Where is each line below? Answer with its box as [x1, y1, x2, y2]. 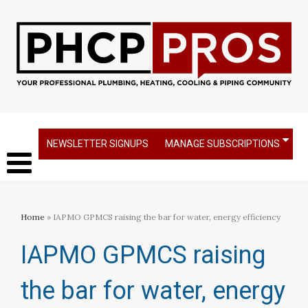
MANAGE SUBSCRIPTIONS [165, 138, 280, 149]
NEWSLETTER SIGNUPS [47, 138, 148, 149]
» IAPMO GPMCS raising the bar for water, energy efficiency [45, 212, 280, 222]
